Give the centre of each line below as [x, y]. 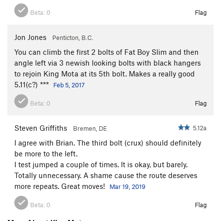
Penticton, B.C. [73, 37]
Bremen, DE [90, 128]
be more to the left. [46, 153]
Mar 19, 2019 [128, 186]
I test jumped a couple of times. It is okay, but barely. [101, 164]
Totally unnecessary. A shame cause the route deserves [106, 175]
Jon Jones [30, 37]
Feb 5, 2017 [69, 85]
